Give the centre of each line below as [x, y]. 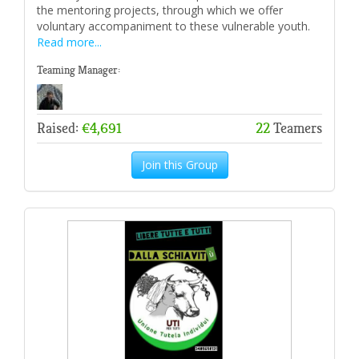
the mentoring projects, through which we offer [160, 10]
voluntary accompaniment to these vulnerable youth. [173, 26]
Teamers [296, 129]
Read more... [69, 42]
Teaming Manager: [79, 71]
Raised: [59, 129]
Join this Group [179, 165]
